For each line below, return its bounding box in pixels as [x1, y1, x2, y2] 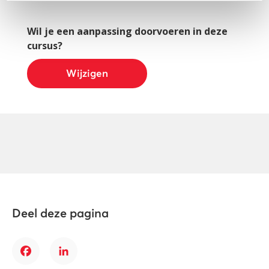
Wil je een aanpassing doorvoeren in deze [27, 25, 228, 38]
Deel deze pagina [12, 208, 109, 220]
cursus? [27, 39, 62, 53]
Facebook [25, 251, 69, 265]
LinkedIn [63, 251, 103, 265]
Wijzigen [66, 69, 108, 80]
